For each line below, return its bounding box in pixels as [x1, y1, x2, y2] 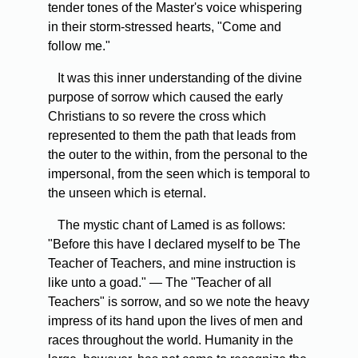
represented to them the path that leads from [48, 129, 296, 143]
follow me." [48, 39, 110, 54]
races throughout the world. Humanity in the [48, 333, 293, 348]
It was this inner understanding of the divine [48, 71, 302, 86]
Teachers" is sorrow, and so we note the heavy [48, 295, 309, 309]
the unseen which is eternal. [48, 186, 206, 201]
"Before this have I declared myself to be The [48, 237, 300, 252]
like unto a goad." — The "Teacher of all [48, 276, 272, 290]
